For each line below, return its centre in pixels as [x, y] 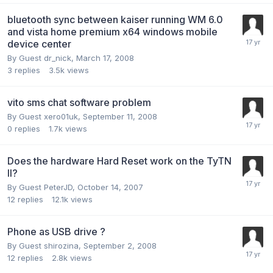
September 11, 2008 [120, 116]
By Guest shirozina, [45, 245]
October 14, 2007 [110, 187]
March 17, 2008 [105, 58]
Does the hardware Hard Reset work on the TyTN [119, 161]
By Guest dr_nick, [42, 58]
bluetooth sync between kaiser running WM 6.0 [115, 19]
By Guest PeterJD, [42, 187]
